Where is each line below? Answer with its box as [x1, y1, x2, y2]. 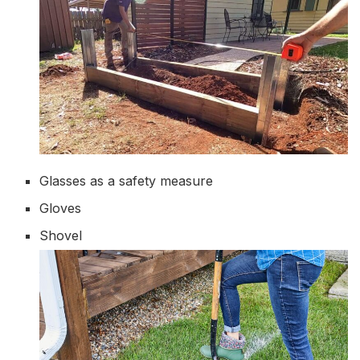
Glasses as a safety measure [39, 172, 214, 189]
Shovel [39, 227, 83, 243]
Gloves [39, 199, 82, 216]
